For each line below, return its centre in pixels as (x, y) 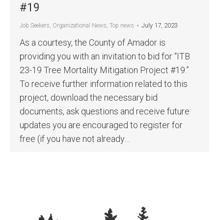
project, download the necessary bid (89, 97)
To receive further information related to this (104, 84)
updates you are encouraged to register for (101, 125)
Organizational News (80, 26)
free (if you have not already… (75, 139)
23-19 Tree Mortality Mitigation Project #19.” (106, 70)
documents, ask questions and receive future (105, 111)
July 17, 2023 (160, 25)
